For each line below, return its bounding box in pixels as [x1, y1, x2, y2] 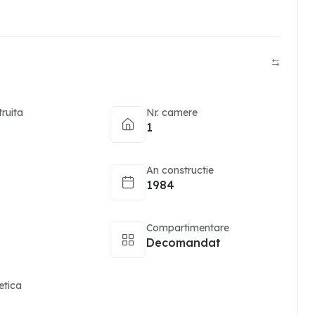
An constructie [146, 164, 214, 176]
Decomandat [146, 236, 221, 250]
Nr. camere [146, 106, 198, 119]
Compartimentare [146, 221, 229, 234]
